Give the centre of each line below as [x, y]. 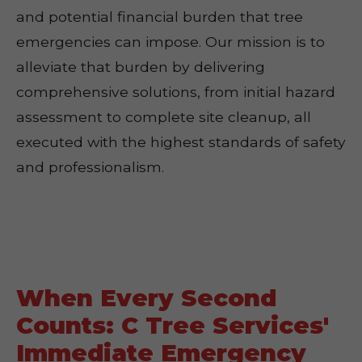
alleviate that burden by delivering [141, 67]
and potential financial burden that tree [160, 17]
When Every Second [146, 298]
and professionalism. [90, 167]
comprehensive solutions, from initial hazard [176, 92]
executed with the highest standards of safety [181, 142]
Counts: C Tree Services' [173, 325]
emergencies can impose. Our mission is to [170, 42]
